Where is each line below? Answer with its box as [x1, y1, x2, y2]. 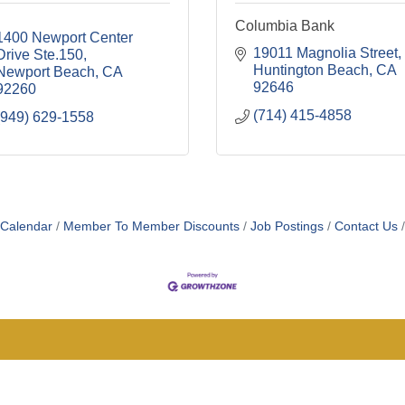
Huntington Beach [253, 62, 369, 79]
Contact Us [334, 220, 398, 234]
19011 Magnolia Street [253, 45, 398, 61]
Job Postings [250, 220, 324, 234]
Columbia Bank [235, 18, 334, 34]
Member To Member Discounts [62, 220, 240, 234]
